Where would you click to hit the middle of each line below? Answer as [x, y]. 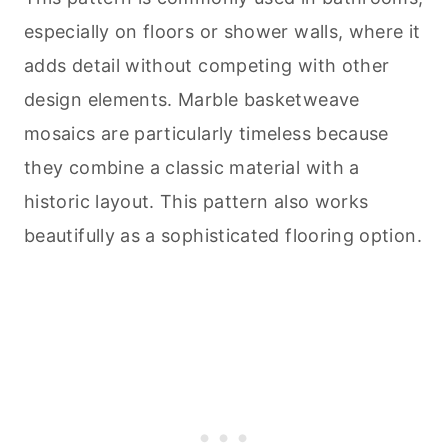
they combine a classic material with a [192, 168]
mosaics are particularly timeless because [206, 134]
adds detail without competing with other [207, 66]
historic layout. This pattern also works [196, 202]
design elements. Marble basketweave [192, 100]
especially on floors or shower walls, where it [222, 32]
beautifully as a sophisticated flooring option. [223, 236]
